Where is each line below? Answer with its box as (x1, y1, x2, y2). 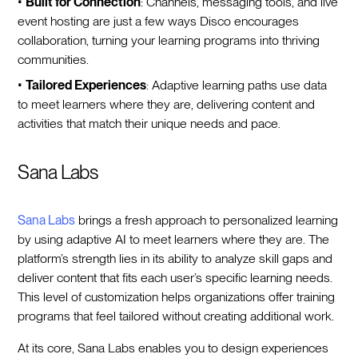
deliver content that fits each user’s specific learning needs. (18, 269, 333, 285)
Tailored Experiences (26, 77, 147, 93)
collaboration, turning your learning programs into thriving (18, 32, 320, 48)
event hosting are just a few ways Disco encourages (18, 13, 300, 29)
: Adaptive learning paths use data (146, 77, 328, 93)
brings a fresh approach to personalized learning (75, 212, 339, 228)
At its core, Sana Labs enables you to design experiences (18, 340, 329, 356)
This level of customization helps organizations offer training (18, 288, 336, 304)
